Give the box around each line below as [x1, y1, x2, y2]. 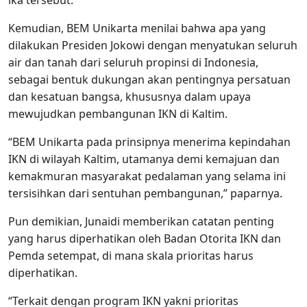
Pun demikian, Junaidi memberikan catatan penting [8, 214, 274, 230]
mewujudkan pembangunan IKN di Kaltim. [8, 106, 228, 122]
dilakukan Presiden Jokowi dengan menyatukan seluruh [8, 38, 297, 53]
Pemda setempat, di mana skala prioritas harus [8, 248, 254, 264]
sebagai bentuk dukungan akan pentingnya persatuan [8, 72, 291, 88]
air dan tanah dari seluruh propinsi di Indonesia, [8, 55, 258, 71]
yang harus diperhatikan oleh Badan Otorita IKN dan [8, 231, 281, 247]
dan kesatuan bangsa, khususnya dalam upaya [8, 89, 251, 105]
